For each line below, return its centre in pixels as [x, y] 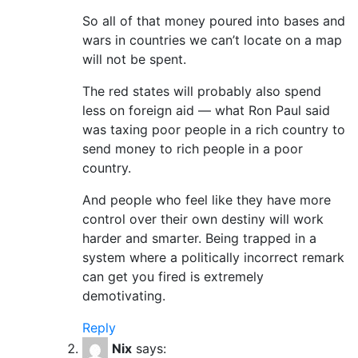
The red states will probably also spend [202, 91]
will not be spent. [134, 59]
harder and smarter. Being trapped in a [199, 238]
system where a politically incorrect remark [213, 257]
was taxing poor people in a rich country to [214, 129]
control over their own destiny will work [203, 219]
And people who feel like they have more [207, 199]
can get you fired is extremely [173, 276]
